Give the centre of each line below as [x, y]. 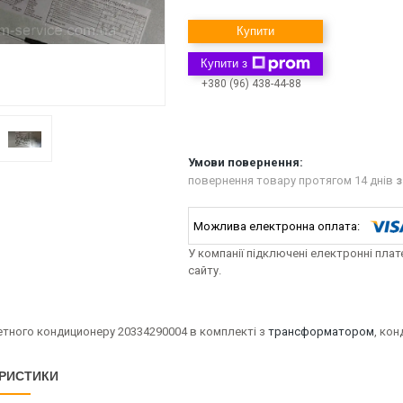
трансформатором [321, 331]
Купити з [224, 63]
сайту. [205, 271]
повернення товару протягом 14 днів [292, 181]
